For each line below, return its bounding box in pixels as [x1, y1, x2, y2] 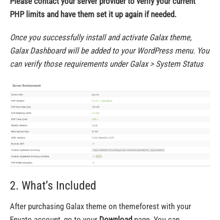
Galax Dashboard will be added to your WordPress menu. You [10, 45, 209, 55]
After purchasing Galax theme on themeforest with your [10, 201, 191, 211]
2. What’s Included [10, 178, 96, 192]
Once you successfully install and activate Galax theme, [10, 32, 192, 42]
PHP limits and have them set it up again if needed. [10, 9, 176, 19]
